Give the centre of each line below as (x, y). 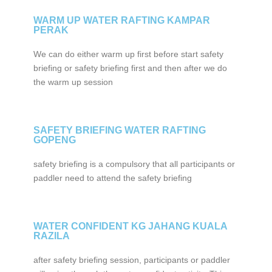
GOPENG (54, 140)
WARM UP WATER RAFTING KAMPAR (121, 20)
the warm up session (73, 82)
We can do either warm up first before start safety (128, 54)
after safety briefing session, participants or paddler (131, 260)
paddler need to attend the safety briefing (112, 178)
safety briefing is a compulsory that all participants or (134, 164)
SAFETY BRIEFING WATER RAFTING (119, 130)
